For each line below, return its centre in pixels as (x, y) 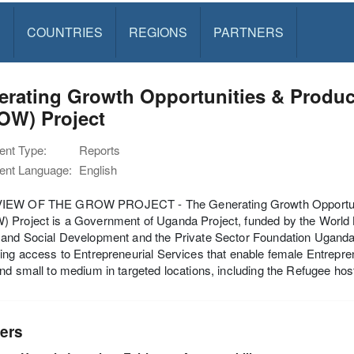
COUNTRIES (64, 32)
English (98, 169)
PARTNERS (248, 32)
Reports (100, 150)
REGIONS (158, 32)
